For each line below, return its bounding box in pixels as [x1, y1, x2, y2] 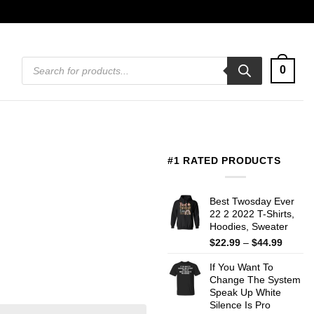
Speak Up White [210, 286, 281, 298]
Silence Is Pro [210, 299, 271, 310]
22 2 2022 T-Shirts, [210, 207, 294, 219]
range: [282, 249, 310, 261]
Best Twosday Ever [210, 195, 294, 207]
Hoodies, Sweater [210, 220, 288, 232]
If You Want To [210, 261, 273, 273]
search [21, 64, 50, 74]
